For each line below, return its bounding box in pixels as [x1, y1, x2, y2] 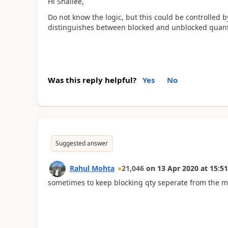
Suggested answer [55, 139, 108, 148]
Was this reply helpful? [47, 75, 136, 85]
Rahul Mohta [69, 163, 115, 173]
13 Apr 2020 [157, 163, 198, 173]
